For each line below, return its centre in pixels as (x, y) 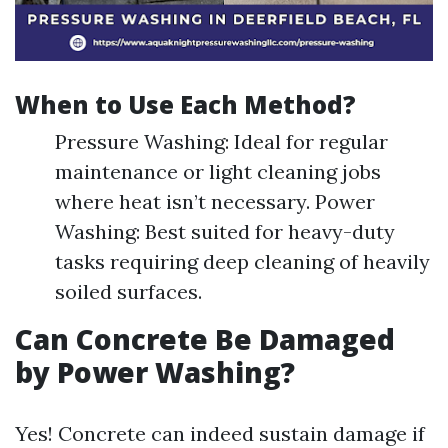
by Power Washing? (155, 372)
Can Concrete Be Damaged (205, 339)
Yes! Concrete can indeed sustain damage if (220, 433)
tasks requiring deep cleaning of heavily (242, 261)
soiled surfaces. (128, 291)
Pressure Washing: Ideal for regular (221, 141)
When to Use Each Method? (185, 104)
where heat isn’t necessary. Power (215, 201)
